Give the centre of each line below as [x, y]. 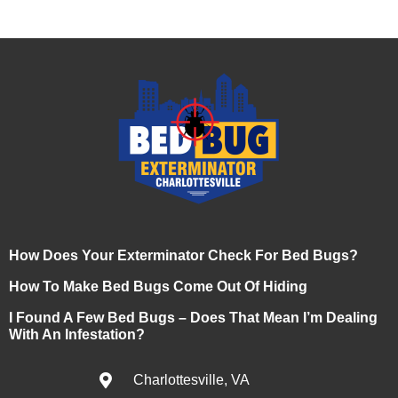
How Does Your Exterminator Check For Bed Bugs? [183, 255]
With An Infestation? [77, 334]
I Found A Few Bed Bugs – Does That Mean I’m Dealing [193, 318]
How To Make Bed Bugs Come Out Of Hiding [158, 287]
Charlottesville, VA [191, 380]
